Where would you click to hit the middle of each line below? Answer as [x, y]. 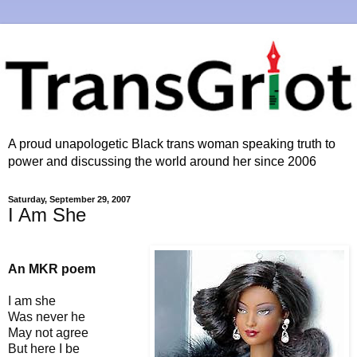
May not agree [48, 332]
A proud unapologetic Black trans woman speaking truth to [172, 143]
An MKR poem [52, 269]
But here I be [44, 348]
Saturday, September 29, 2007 [69, 199]
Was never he [47, 316]
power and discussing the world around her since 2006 [162, 161]
